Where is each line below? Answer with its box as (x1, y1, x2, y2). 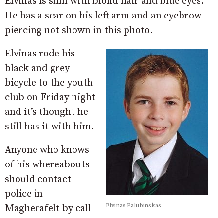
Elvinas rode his (5, 48, 75, 60)
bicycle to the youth (5, 77, 93, 90)
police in (5, 188, 43, 200)
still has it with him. (5, 121, 94, 133)
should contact (5, 173, 71, 186)
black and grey (5, 62, 70, 75)
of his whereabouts (5, 159, 90, 171)
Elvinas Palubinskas (106, 201, 161, 210)
